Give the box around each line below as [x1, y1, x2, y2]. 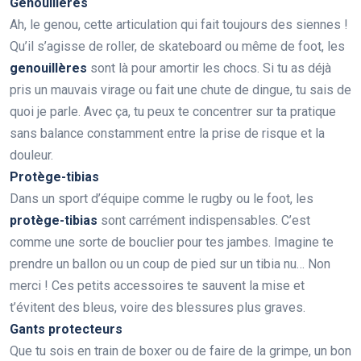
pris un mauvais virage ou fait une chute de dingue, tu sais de [10, 82, 351, 98]
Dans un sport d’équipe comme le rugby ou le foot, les [10, 191, 313, 207]
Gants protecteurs [10, 322, 122, 338]
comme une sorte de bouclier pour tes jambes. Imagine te [10, 234, 334, 251]
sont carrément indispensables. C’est [98, 213, 310, 229]
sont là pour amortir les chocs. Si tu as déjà [87, 60, 331, 77]
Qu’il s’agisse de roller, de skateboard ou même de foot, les [10, 39, 345, 55]
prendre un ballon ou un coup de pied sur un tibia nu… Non [10, 256, 330, 272]
